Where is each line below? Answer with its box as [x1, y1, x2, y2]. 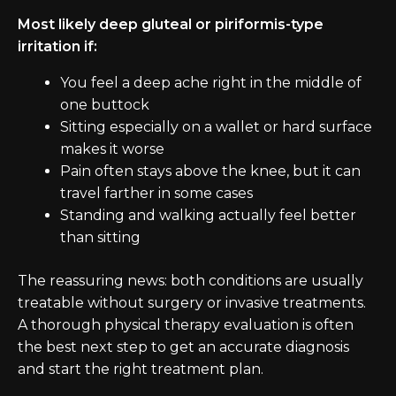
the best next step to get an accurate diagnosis [18, 339, 349, 355]
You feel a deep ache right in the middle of [60, 74, 362, 91]
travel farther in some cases [60, 185, 253, 202]
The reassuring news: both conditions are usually [18, 272, 363, 289]
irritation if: [18, 38, 97, 55]
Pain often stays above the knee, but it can [60, 163, 361, 179]
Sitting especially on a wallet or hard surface [60, 118, 372, 135]
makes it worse [60, 141, 164, 157]
